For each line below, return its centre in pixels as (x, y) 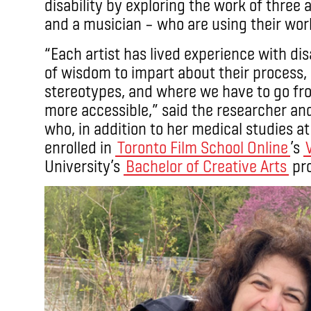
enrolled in (80, 146)
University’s (84, 165)
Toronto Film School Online (203, 146)
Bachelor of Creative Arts (206, 165)
